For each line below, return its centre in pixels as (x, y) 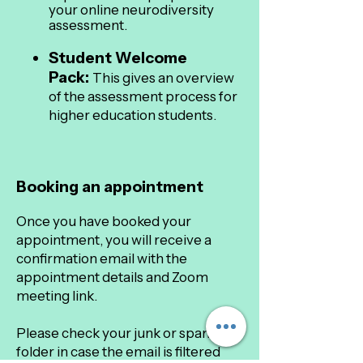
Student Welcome (118, 58)
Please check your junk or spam (115, 333)
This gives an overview (163, 78)
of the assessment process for (143, 96)
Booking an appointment (110, 187)
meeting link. (57, 296)
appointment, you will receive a (114, 240)
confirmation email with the (102, 258)
